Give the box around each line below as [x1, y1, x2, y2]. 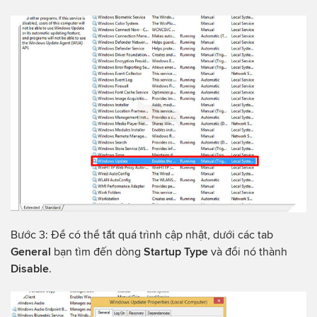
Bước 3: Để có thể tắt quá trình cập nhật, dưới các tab [11, 229, 273, 241]
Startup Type [141, 246, 211, 258]
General [11, 246, 54, 258]
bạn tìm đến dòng [54, 246, 141, 258]
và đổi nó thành [211, 246, 287, 258]
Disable [11, 263, 49, 275]
